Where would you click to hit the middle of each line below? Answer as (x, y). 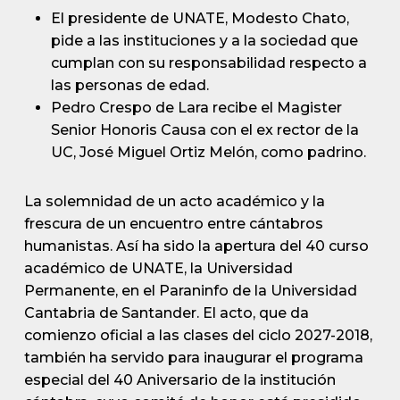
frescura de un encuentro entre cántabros (173, 224)
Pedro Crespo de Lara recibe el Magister (196, 108)
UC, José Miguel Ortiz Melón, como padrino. (208, 152)
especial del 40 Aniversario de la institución (179, 380)
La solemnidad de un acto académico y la (174, 201)
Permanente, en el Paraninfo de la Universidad (190, 291)
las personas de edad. (129, 85)
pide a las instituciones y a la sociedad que (204, 41)
